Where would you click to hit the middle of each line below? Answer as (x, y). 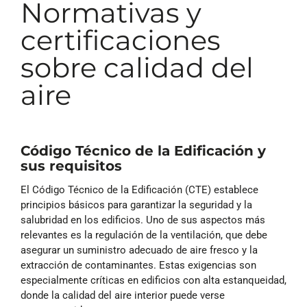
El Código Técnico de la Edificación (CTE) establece (139, 190)
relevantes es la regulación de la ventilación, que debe (144, 235)
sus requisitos (71, 165)
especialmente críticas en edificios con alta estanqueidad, (153, 281)
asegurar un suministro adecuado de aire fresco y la (139, 250)
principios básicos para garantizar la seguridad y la (136, 205)
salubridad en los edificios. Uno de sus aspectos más (143, 220)
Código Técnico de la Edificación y (143, 150)
